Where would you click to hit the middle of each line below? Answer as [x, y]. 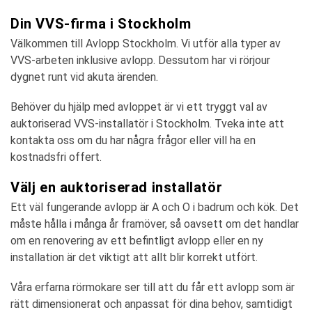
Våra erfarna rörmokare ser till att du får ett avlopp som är [153, 287]
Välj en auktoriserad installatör [117, 187]
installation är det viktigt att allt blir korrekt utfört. [134, 257]
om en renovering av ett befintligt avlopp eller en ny [137, 241]
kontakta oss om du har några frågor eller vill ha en [133, 140]
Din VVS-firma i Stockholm [101, 24]
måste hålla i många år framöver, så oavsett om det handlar [155, 224]
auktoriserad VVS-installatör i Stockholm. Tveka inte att [147, 124]
